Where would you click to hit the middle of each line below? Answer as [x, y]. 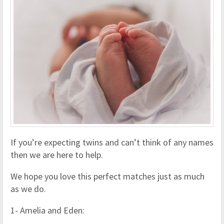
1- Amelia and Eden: [47, 210]
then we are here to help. [57, 154]
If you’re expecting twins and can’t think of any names [112, 142]
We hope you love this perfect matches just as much [107, 176]
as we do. [28, 188]
